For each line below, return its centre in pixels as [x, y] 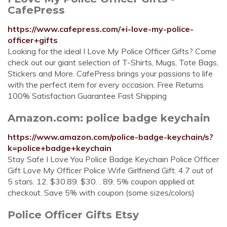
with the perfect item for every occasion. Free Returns [106, 85]
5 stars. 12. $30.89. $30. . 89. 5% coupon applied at [101, 181]
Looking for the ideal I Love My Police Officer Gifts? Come [112, 51]
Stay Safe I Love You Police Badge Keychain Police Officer [113, 159]
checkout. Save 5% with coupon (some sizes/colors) [101, 193]
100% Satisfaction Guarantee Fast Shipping [87, 96]
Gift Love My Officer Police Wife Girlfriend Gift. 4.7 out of [110, 170]
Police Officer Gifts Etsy [73, 215]
